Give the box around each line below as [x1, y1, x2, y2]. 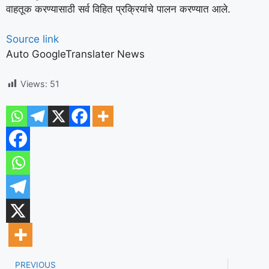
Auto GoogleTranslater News [6, 48, 145, 60]
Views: [20, 78, 47, 89]
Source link [6, 33, 59, 45]
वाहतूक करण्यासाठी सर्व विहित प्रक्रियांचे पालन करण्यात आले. [6, 2, 231, 15]
